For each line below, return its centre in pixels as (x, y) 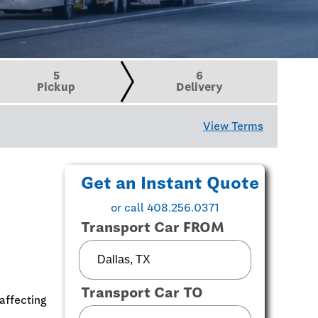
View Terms (233, 126)
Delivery (200, 87)
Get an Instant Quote (170, 183)
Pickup (56, 87)
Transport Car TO (142, 292)
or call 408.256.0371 (165, 208)
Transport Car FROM (153, 227)
